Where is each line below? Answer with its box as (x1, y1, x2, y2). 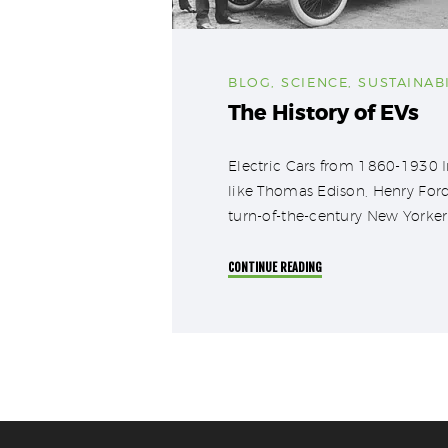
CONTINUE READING (228, 259, 322, 275)
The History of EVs (228, 99, 419, 127)
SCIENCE (281, 73, 349, 90)
